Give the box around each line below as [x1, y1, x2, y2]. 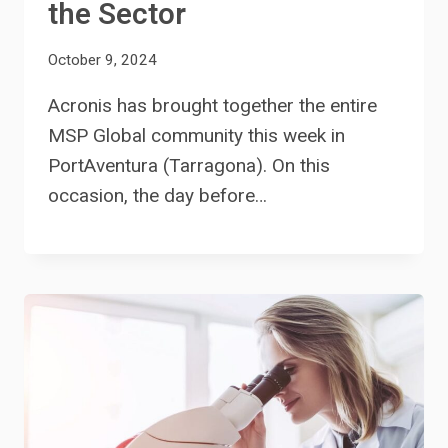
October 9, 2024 [48, 50, 157, 69]
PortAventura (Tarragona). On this [48, 153, 330, 177]
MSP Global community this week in [48, 123, 345, 147]
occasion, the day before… [48, 183, 267, 207]
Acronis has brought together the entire [48, 93, 377, 117]
